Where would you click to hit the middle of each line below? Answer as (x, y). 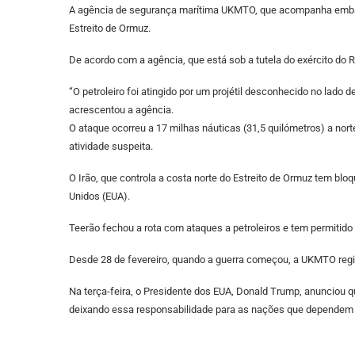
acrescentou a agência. (121, 110)
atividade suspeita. (111, 146)
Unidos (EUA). (99, 196)
